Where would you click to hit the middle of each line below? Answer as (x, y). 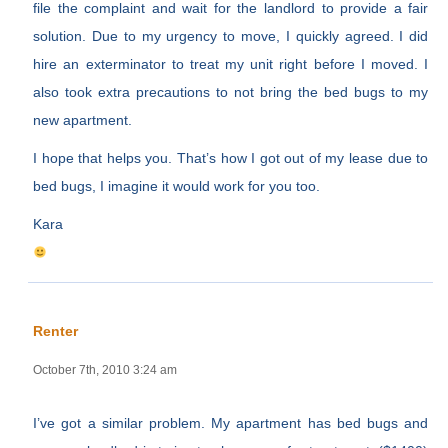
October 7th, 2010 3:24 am (105, 370)
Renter (56, 331)
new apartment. (83, 120)
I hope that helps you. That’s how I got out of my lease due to (231, 158)
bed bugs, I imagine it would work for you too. (177, 186)
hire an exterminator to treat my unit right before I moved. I (231, 64)
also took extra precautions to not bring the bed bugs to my (231, 92)
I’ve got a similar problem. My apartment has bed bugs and (231, 423)
